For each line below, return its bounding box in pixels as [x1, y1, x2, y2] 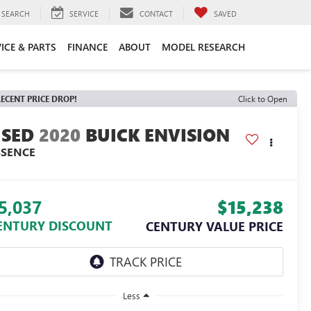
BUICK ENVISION [85, 123, 230, 147]
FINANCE [67, 40, 108, 53]
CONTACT [140, 8, 173, 19]
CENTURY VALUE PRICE [145, 218, 283, 235]
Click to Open [238, 93, 287, 104]
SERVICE [69, 8, 99, 19]
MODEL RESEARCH [162, 40, 245, 53]
